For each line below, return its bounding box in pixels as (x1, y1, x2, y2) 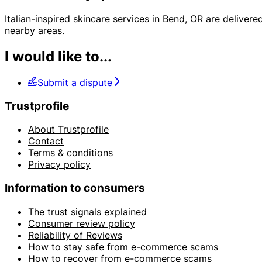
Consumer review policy (28, 217, 135, 229)
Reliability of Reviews (28, 229, 122, 241)
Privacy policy (28, 158, 91, 171)
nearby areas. (5, 25, 64, 36)
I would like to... (5, 47, 112, 65)
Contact (28, 135, 64, 147)
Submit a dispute (37, 76, 112, 88)
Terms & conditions (28, 147, 113, 159)
